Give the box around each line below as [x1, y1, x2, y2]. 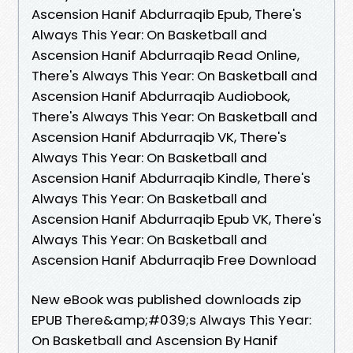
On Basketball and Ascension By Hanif [32, 330, 278, 350]
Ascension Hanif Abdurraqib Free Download [32, 250, 317, 269]
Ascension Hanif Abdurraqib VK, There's [32, 127, 287, 147]
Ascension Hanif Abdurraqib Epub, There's [32, 4, 302, 24]
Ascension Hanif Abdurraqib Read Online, [32, 45, 299, 65]
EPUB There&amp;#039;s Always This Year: [32, 310, 311, 329]
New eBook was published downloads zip [32, 289, 301, 309]
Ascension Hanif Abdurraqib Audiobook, [32, 86, 290, 106]
